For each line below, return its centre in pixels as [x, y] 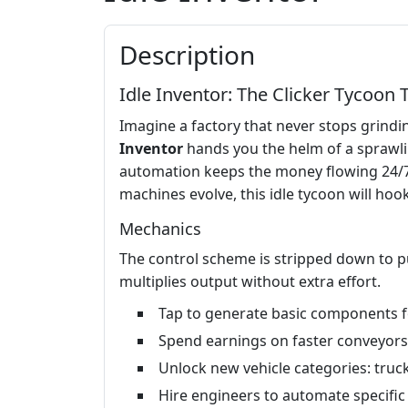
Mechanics [160, 229]
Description [187, 55]
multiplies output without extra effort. [250, 282]
